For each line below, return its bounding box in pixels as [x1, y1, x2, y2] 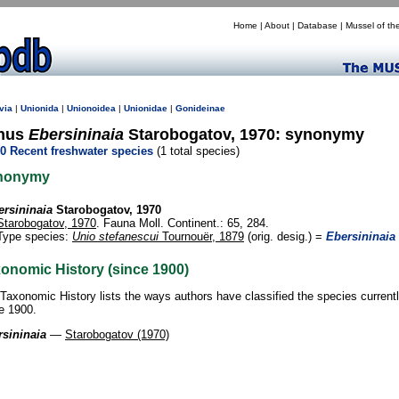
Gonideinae [175, 103, 225, 113]
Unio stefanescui [72, 230, 159, 244]
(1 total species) [153, 144, 240, 158]
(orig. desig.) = [244, 230, 326, 244]
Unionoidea [67, 103, 116, 113]
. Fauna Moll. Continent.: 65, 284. [96, 216, 269, 231]
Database [297, 20, 338, 30]
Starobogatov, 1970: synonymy [124, 126, 364, 143]
